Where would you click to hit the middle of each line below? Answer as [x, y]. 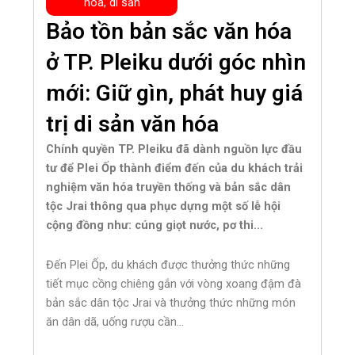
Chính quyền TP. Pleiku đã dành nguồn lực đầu [174, 149]
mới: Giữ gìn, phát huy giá [175, 94]
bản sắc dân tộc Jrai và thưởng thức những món [171, 302]
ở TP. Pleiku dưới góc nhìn [176, 63]
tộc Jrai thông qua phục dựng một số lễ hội [164, 206]
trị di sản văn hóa [133, 124]
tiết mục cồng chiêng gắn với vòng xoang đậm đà [174, 283]
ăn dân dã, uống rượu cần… [115, 321]
